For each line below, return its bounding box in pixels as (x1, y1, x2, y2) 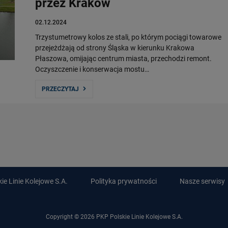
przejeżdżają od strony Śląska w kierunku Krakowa (35, 44, 194, 52)
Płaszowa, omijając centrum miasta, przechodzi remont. (35, 54, 212, 63)
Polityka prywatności (90, 177, 157, 185)
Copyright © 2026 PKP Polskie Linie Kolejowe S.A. (45, 213, 183, 220)
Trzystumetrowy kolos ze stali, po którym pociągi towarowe (35, 33, 221, 41)
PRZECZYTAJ (42, 85, 79, 93)
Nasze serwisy (179, 177, 225, 185)
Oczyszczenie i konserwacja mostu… (35, 65, 149, 73)
